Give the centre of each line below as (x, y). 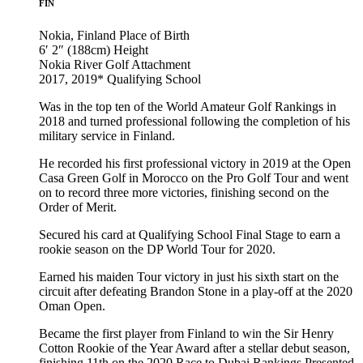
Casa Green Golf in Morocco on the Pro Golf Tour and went (194, 178)
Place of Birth (154, 36)
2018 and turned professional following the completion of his (194, 122)
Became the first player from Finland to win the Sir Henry (186, 334)
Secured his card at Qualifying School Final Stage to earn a (190, 235)
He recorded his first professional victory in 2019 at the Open (195, 164)
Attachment (161, 65)
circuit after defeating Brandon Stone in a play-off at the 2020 (196, 292)
